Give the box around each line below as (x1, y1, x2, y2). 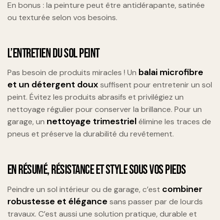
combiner (162, 183, 202, 195)
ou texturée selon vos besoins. (7, 12, 117, 23)
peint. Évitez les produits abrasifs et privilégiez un (7, 92, 184, 103)
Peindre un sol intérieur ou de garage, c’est (7, 184, 162, 195)
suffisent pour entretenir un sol (98, 80, 212, 90)
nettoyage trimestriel (47, 115, 137, 128)
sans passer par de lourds (108, 196, 203, 207)
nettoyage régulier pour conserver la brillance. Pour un (7, 104, 202, 115)
